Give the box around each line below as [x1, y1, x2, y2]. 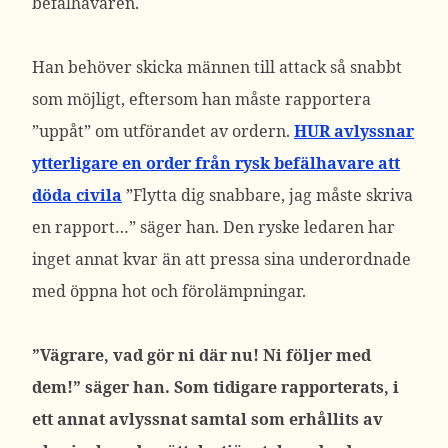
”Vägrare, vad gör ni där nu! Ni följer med [32, 344, 371, 366]
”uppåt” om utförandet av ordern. [32, 120, 294, 142]
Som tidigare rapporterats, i [174, 376, 399, 398]
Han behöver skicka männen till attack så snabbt [32, 56, 402, 78]
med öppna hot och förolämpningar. [32, 280, 306, 302]
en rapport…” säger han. [32, 216, 223, 238]
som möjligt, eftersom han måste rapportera [32, 88, 371, 110]
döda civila [32, 184, 122, 206]
